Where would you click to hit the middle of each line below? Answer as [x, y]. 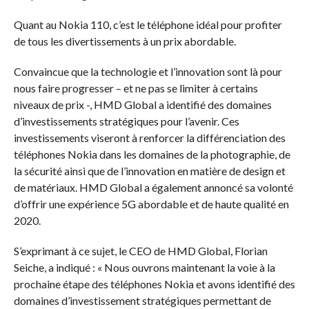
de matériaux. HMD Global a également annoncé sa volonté [153, 187]
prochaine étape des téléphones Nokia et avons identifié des [154, 284]
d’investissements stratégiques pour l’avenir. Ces [126, 121]
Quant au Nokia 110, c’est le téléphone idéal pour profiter [148, 24]
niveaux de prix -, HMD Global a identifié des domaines [142, 104]
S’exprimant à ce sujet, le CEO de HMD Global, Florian [140, 251]
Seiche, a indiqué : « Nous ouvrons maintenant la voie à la [144, 267]
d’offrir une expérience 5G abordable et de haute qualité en [151, 204]
